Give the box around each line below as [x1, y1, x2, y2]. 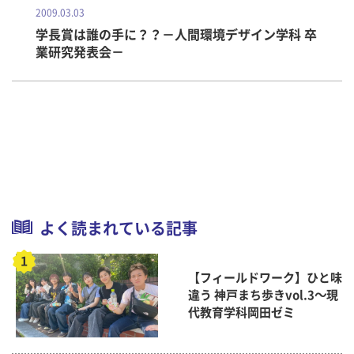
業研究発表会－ [36, 45, 124, 58]
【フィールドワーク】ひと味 [187, 272, 342, 284]
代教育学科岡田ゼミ [187, 307, 295, 319]
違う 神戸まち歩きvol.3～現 [187, 289, 338, 302]
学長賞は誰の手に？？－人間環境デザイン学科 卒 [36, 28, 317, 41]
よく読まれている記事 [40, 220, 198, 236]
